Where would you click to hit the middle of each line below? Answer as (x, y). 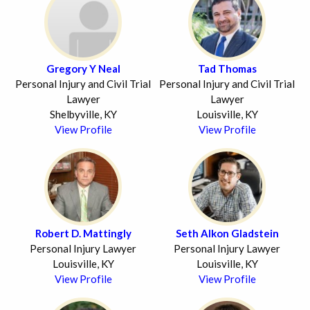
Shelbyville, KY (83, 114)
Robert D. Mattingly (83, 233)
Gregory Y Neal (83, 68)
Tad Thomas (227, 68)
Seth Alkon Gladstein (227, 233)
